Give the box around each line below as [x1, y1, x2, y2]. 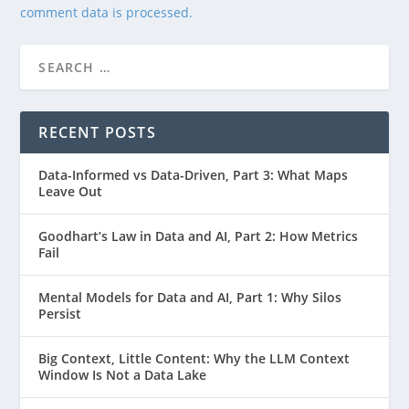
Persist [38, 304, 82, 322]
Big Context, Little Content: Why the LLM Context [38, 349, 351, 367]
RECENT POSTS [38, 121, 156, 142]
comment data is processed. [20, 3, 194, 21]
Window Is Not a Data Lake [38, 365, 207, 383]
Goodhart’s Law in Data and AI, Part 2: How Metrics [38, 226, 359, 245]
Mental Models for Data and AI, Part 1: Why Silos [38, 288, 342, 306]
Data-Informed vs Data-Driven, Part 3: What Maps [38, 165, 349, 184]
